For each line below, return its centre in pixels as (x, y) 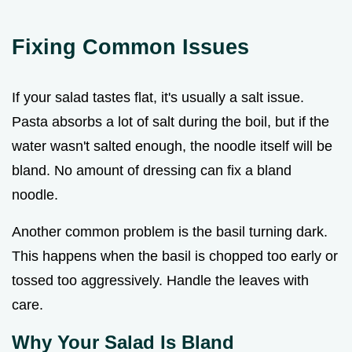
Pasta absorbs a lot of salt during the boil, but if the (170, 122)
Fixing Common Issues (130, 47)
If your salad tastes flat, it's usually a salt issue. (158, 98)
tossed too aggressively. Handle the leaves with (160, 281)
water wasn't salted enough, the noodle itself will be (172, 147)
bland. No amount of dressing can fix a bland (152, 171)
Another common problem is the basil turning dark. (170, 232)
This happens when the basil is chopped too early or (175, 257)
